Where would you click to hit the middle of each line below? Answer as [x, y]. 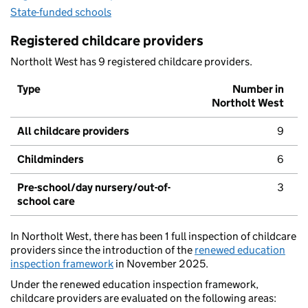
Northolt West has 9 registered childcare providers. [131, 62]
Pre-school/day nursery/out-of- [94, 188]
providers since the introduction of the [102, 250]
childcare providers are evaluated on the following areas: [143, 298]
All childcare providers [73, 131]
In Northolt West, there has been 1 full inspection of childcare [153, 236]
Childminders [51, 159]
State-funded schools [61, 12]
